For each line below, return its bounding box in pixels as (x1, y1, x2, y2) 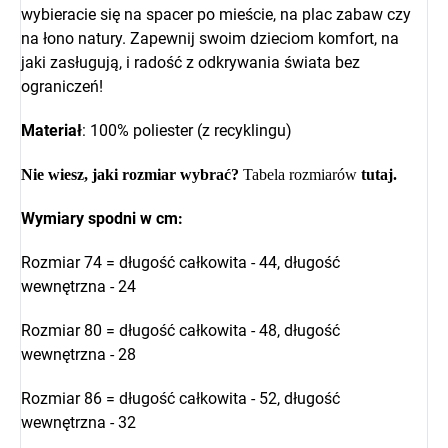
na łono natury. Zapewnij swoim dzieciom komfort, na (21, 29, 399, 49)
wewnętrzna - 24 (21, 277, 136, 297)
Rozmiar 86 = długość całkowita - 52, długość (21, 389, 340, 409)
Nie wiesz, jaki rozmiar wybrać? (21, 166, 243, 184)
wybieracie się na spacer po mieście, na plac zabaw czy (21, 5, 411, 25)
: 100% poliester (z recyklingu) (82, 121, 292, 141)
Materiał (21, 121, 82, 141)
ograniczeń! (21, 77, 103, 97)
